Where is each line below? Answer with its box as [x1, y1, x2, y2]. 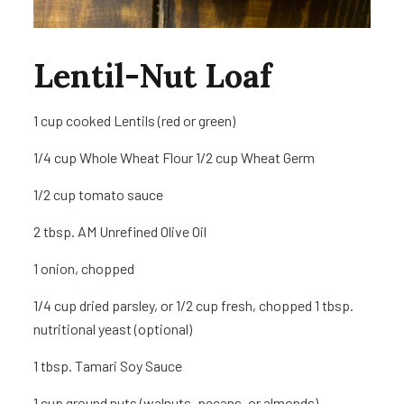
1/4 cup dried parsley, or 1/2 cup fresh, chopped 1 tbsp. [33, 297, 354, 315]
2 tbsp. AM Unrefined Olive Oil [33, 223, 207, 241]
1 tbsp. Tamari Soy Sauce [33, 357, 183, 375]
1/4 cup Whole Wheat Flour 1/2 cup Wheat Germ [33, 149, 316, 167]
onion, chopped [41, 260, 135, 278]
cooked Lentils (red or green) [66, 112, 236, 130]
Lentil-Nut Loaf [33, 55, 272, 97]
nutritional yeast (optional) [33, 320, 193, 338]
